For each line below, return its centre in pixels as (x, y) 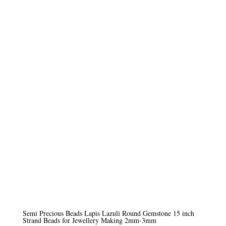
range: (77, 5)
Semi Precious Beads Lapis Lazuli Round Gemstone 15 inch (108, 213)
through (79, 29)
